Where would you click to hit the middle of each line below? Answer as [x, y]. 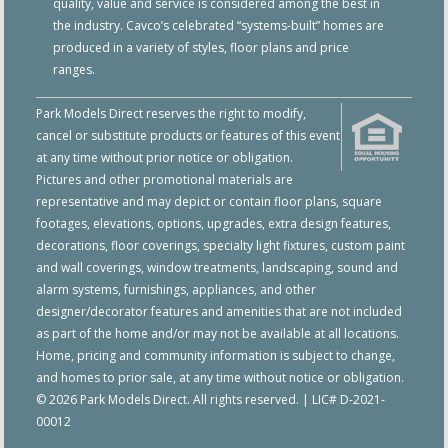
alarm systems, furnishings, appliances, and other [176, 290]
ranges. [74, 70]
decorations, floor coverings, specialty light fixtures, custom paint [221, 246]
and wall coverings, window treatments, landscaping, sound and [217, 268]
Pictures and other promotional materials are [165, 180]
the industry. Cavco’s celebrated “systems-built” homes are [219, 26]
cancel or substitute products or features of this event [188, 136]
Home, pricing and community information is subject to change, [216, 356]
